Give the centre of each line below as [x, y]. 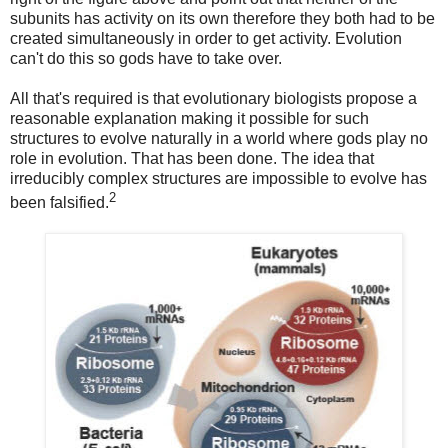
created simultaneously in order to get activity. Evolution [206, 38]
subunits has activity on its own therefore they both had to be [222, 18]
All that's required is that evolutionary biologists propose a [213, 98]
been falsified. [59, 202]
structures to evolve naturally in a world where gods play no [219, 138]
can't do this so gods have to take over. [146, 58]
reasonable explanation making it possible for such [189, 118]
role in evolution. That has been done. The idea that [192, 158]
